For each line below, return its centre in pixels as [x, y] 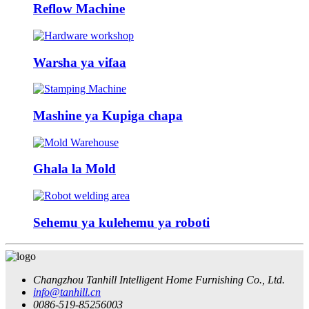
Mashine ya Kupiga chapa [108, 116]
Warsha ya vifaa [80, 62]
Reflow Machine [79, 9]
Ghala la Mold [74, 169]
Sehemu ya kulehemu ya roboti [121, 222]
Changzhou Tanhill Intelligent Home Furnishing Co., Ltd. [159, 279]
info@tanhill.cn [67, 292]
